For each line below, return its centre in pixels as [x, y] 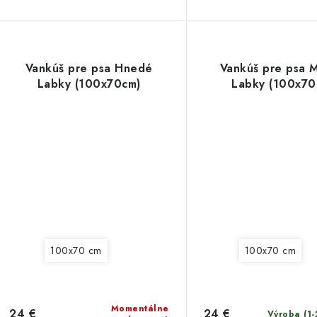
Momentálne [140, 308]
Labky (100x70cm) [89, 83]
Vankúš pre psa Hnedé [89, 68]
